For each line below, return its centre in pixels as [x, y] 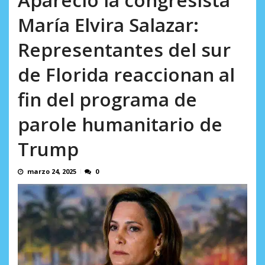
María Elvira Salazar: [108, 25]
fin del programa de [107, 99]
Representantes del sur [124, 50]
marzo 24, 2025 [52, 172]
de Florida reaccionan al [126, 75]
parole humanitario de [120, 124]
